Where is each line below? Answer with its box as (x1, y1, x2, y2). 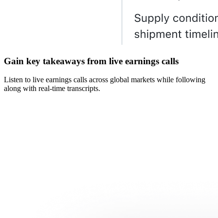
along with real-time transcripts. (4, 84, 100, 93)
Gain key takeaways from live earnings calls (4, 55, 179, 66)
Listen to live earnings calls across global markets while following (4, 75, 205, 84)
